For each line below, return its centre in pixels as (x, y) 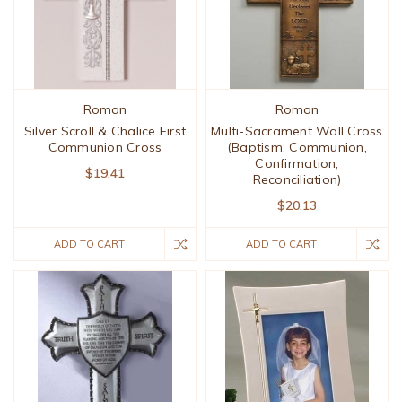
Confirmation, (297, 164)
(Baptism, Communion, (297, 148)
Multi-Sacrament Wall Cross (297, 131)
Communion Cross (105, 148)
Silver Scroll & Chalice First (105, 131)
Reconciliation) (297, 180)
